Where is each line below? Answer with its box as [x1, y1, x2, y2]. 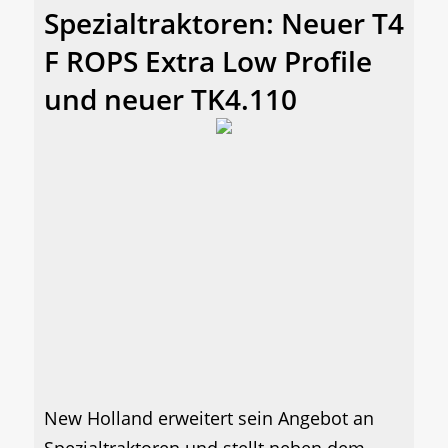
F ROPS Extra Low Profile [44, 42, 372, 81]
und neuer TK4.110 [44, 80, 297, 119]
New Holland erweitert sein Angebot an [44, 406, 374, 431]
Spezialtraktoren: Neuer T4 [44, 4, 404, 43]
